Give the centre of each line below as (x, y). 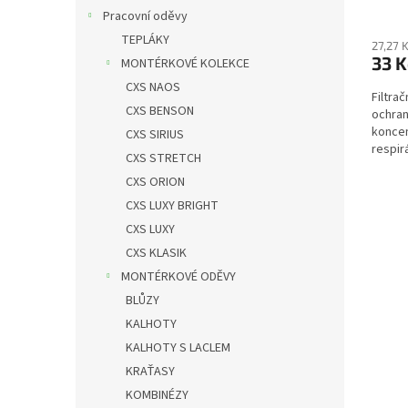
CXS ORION (155, 182)
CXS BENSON (160, 111)
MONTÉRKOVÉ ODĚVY (178, 276)
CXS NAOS (153, 87)
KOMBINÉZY (157, 395)
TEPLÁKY (145, 40)
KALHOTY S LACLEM (178, 347)
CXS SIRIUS (155, 134)
